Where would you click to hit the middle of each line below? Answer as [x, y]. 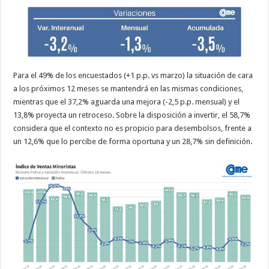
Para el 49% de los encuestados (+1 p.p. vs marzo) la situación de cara [133, 75]
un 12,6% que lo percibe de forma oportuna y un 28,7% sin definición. [133, 141]
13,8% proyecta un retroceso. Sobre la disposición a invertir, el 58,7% [132, 115]
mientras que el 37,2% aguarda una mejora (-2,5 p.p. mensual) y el [127, 101]
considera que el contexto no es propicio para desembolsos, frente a [133, 128]
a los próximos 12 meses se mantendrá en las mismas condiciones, [128, 88]
